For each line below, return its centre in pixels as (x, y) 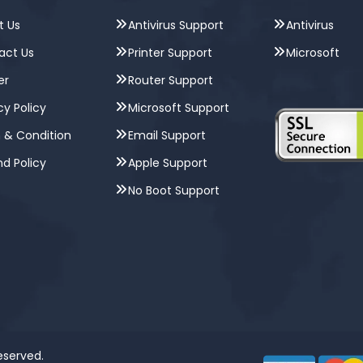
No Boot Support (173, 190)
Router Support (170, 80)
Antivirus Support (175, 25)
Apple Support (167, 163)
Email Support (167, 135)
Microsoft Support (178, 108)
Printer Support (170, 53)
